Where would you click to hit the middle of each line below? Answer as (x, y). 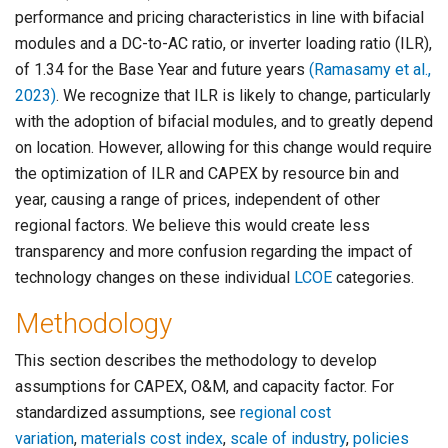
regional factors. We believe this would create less (192, 226)
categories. (375, 278)
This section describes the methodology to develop (196, 361)
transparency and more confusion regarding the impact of (214, 252)
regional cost (285, 413)
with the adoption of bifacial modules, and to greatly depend (224, 122)
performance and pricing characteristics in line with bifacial (219, 18)
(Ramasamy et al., (370, 70)
